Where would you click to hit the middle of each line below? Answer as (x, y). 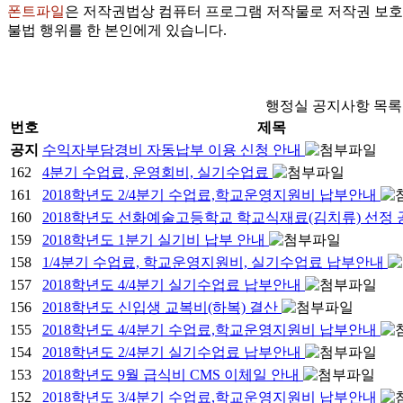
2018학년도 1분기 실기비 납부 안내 (156, 240)
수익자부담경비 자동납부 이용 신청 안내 (174, 150)
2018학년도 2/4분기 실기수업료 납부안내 (174, 352)
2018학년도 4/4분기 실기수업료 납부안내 (174, 285)
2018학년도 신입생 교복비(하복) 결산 (162, 307)
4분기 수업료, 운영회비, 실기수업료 (157, 172)
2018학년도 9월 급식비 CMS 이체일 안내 (173, 375)
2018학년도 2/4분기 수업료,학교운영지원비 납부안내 (211, 195)
